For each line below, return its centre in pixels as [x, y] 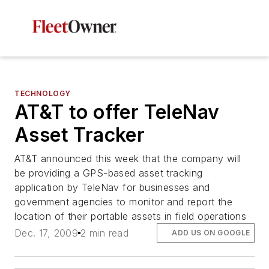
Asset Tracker [80, 135]
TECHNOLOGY [43, 93]
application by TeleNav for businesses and [112, 187]
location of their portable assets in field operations [131, 216]
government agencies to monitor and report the [123, 202]
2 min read [105, 233]
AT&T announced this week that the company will [128, 159]
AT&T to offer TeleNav [117, 112]
